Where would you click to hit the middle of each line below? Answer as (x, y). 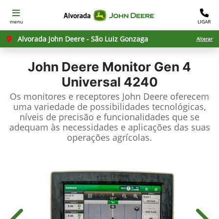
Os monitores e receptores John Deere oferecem (109, 96)
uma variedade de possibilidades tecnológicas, (109, 107)
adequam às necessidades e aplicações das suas (109, 127)
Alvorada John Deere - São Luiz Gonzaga (82, 39)
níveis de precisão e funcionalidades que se (109, 117)
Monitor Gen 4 (145, 67)
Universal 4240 (109, 82)
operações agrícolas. (109, 137)
